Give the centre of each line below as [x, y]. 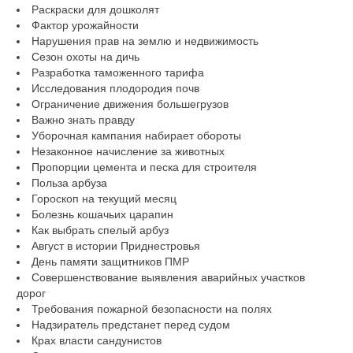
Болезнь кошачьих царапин [102, 214]
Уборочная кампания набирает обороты [136, 135]
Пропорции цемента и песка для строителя [144, 167]
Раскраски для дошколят [95, 9]
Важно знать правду [83, 119]
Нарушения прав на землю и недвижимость [145, 41]
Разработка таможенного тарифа [117, 72]
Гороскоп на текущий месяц [104, 198]
